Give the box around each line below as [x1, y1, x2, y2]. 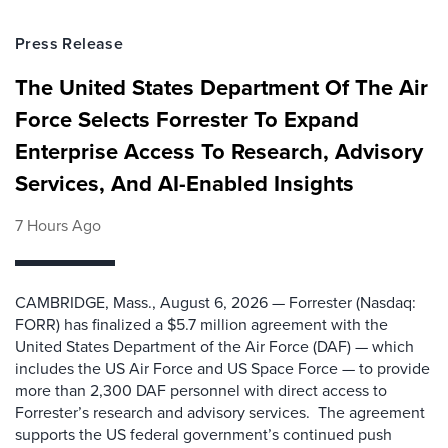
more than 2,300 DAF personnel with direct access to [15, 379, 387, 401]
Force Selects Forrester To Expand [15, 103, 359, 135]
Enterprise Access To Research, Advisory [15, 135, 423, 167]
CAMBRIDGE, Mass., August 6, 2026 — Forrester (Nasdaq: [15, 291, 416, 313]
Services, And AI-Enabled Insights [15, 167, 354, 199]
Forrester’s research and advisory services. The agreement [15, 401, 425, 423]
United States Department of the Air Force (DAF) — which [15, 335, 414, 357]
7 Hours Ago [15, 214, 101, 236]
